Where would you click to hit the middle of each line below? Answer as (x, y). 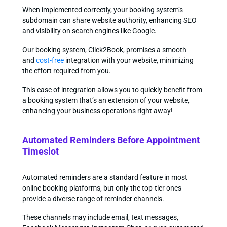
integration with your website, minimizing (128, 60)
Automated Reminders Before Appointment (111, 140)
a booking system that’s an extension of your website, (106, 100)
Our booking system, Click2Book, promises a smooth (104, 49)
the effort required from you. (66, 71)
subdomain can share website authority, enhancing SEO (109, 20)
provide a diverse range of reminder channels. (93, 198)
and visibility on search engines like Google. (89, 31)
